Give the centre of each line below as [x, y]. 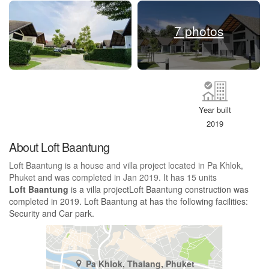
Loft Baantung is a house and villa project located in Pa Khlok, [126, 165]
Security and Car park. [52, 213]
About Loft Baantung [59, 147]
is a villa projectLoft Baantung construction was [159, 189]
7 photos [199, 31]
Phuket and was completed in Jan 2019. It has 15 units [113, 177]
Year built [215, 110]
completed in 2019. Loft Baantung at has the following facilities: [128, 201]
